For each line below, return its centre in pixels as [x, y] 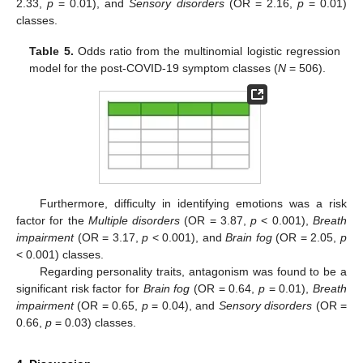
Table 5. [51, 51]
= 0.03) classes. [94, 323]
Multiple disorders [134, 221]
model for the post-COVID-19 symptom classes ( [154, 68]
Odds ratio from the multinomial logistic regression [207, 51]
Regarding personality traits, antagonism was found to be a [193, 272]
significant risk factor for [80, 289]
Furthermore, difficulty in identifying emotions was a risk [193, 204]
